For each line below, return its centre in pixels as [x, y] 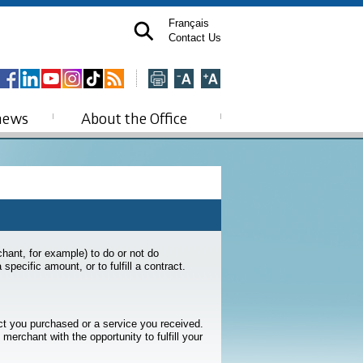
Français [189, 23]
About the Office [134, 118]
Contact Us [195, 38]
